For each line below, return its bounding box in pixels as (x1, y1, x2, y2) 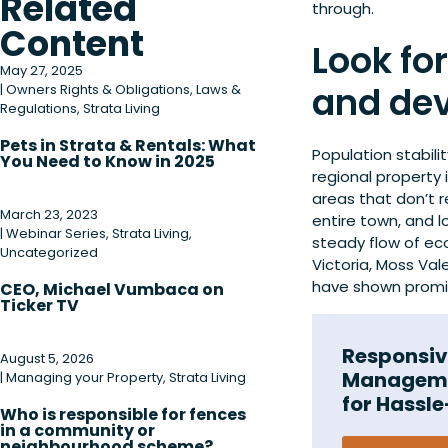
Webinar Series (6, 224, 106, 243)
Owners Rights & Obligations (6, 80, 190, 99)
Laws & (196, 80, 241, 99)
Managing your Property (6, 368, 163, 387)
